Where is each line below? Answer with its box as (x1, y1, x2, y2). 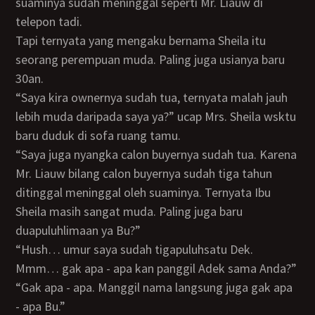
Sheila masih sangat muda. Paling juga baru (15, 203, 243, 219)
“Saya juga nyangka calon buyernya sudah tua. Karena (15, 146, 28, 162)
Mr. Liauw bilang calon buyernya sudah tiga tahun (15, 165, 273, 181)
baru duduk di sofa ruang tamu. (15, 127, 181, 143)
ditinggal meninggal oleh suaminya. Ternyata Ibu (15, 184, 271, 200)
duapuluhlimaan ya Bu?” (15, 222, 141, 238)
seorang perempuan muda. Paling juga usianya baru (15, 51, 285, 67)
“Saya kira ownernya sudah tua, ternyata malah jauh (15, 89, 28, 105)
